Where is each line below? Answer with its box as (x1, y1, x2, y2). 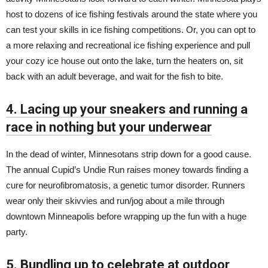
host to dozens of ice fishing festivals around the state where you (6, 9, 257, 19)
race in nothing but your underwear (6, 120, 212, 135)
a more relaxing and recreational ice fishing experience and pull (6, 40, 250, 50)
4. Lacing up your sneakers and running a (6, 102, 248, 117)
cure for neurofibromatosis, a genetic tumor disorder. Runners (6, 180, 245, 190)
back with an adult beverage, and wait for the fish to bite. (6, 71, 223, 81)
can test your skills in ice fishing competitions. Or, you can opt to (6, 25, 255, 35)
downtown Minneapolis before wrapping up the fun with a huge (6, 211, 246, 221)
